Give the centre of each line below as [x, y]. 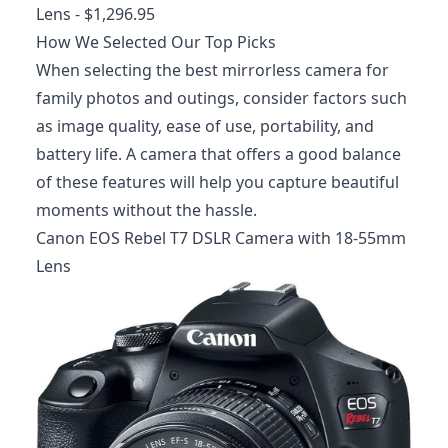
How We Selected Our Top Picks [156, 41]
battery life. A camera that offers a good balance [218, 153]
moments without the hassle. [146, 209]
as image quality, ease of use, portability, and [205, 125]
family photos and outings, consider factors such [221, 97]
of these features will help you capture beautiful [217, 181]
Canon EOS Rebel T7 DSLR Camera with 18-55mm [221, 237]
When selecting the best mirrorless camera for [212, 69]
